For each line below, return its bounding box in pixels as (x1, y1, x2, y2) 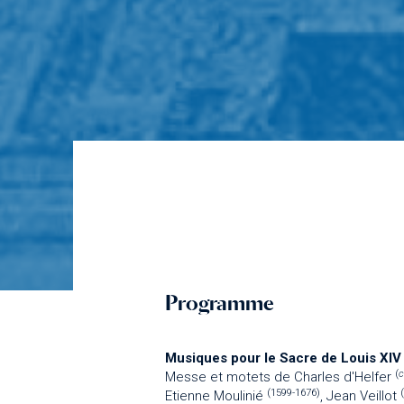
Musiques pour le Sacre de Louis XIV (165, 350, 402, 367)
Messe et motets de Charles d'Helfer (165, 369, 396, 386)
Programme (165, 289, 275, 316)
